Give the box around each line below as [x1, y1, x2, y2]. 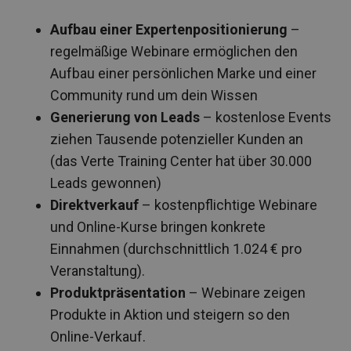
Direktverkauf [50, 196, 139, 213]
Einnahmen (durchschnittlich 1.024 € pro [50, 240, 302, 257]
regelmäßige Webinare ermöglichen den [50, 42, 298, 60]
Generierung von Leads [50, 108, 200, 125]
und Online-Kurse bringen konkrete [50, 218, 266, 235]
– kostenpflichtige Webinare [139, 196, 317, 213]
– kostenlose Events [200, 108, 331, 125]
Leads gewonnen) [50, 174, 161, 191]
